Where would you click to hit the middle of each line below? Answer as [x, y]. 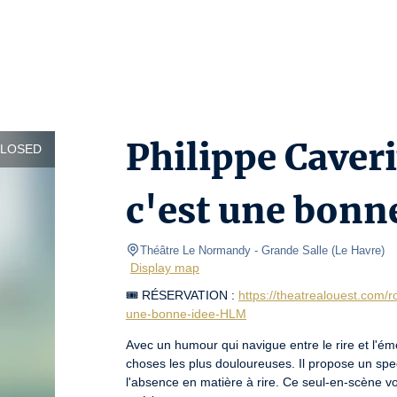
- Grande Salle [293, 250]
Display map [165, 268]
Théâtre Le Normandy [195, 250]
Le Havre [358, 250]
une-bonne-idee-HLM [186, 314]
